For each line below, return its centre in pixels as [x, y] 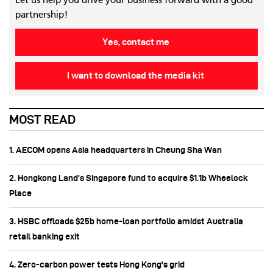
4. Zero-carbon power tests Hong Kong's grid [97, 265]
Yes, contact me [136, 42]
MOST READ [42, 120]
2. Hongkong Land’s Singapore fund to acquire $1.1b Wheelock [129, 178]
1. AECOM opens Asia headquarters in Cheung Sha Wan [115, 150]
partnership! [41, 16]
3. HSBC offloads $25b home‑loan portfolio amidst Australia [126, 222]
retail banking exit [44, 237]
